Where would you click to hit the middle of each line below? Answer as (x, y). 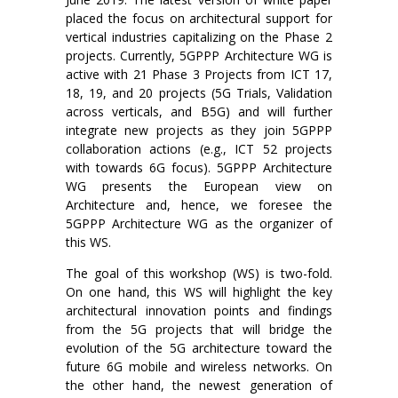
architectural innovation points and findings (199, 311)
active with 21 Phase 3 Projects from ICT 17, (199, 75)
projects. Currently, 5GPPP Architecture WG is (199, 56)
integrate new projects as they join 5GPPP (199, 131)
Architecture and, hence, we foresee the (199, 205)
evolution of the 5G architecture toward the (199, 348)
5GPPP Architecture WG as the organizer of (199, 224)
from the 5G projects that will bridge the (199, 330)
